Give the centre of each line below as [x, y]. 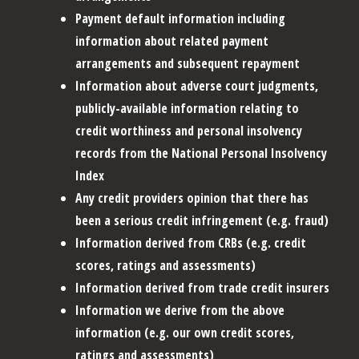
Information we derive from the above [180, 310]
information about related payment [172, 40]
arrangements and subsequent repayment [188, 63]
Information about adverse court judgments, [197, 85]
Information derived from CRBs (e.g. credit [191, 242]
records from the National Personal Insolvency [201, 153]
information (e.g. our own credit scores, [185, 332]
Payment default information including [180, 18]
